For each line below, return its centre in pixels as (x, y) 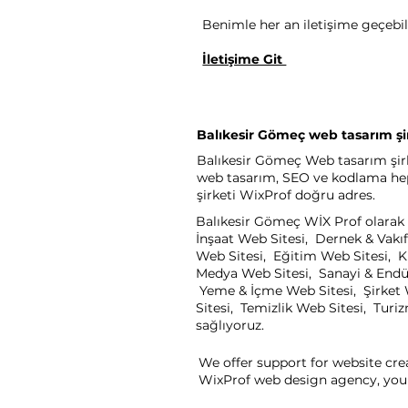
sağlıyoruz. (230, 325)
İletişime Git (245, 59)
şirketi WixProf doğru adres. (286, 195)
